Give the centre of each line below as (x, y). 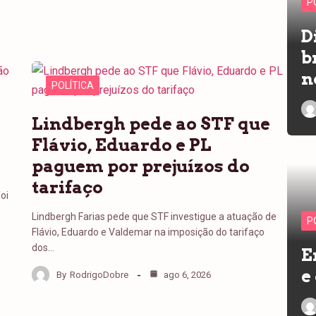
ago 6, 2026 (187, 274)
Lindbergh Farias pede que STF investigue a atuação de (154, 217)
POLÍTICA (73, 85)
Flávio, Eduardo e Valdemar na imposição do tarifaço (148, 232)
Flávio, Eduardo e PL (122, 145)
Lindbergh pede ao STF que (151, 124)
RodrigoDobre (99, 274)
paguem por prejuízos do (141, 166)
